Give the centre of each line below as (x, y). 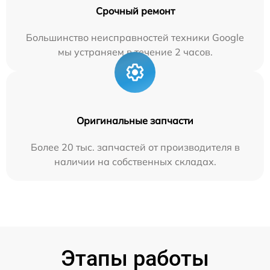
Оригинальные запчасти (135, 121)
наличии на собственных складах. (135, 162)
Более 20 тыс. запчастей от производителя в (135, 147)
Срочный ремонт (135, 11)
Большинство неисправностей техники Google (135, 38)
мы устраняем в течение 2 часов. (135, 52)
